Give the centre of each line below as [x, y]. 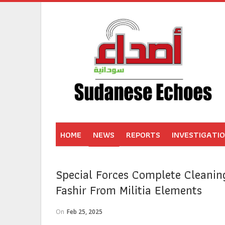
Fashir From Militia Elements [129, 190]
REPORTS [143, 135]
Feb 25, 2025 [85, 211]
